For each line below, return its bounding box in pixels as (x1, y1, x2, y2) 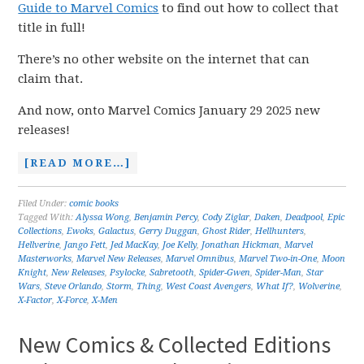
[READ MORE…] (24, 157, 132, 169)
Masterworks (18, 253, 72, 264)
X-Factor (18, 295, 53, 305)
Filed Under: (18, 198, 70, 209)
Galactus (98, 226, 135, 236)
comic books (69, 198, 119, 209)
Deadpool (285, 212, 323, 223)
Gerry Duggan (139, 226, 198, 236)
